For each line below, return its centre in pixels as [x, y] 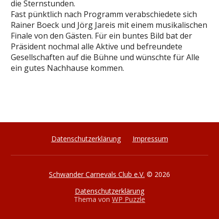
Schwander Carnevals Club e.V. [97, 174]
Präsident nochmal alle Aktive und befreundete [97, 46]
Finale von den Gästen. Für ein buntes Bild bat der [102, 36]
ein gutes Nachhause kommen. [68, 68]
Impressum [150, 139]
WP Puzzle [129, 199]
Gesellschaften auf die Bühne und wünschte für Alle [105, 57]
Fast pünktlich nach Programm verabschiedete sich [104, 14]
